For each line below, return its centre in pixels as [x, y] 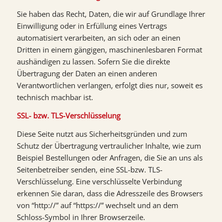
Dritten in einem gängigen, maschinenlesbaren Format [109, 50]
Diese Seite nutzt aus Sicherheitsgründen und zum [102, 134]
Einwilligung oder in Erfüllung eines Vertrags [92, 26]
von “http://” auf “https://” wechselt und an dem [97, 205]
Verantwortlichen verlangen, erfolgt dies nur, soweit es [110, 85]
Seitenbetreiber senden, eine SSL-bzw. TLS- [89, 169]
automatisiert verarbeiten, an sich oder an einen [98, 38]
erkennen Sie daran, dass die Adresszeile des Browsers [110, 193]
